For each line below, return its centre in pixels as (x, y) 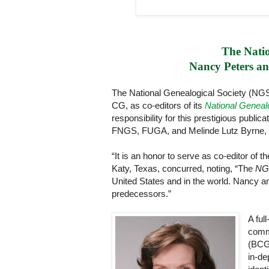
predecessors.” (141, 194)
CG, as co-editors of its (158, 106)
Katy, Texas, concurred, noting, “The (183, 169)
